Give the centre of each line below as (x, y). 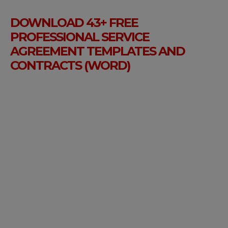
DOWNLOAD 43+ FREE (74, 23)
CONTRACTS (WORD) (70, 66)
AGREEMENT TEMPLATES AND (97, 51)
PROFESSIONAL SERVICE (80, 37)
